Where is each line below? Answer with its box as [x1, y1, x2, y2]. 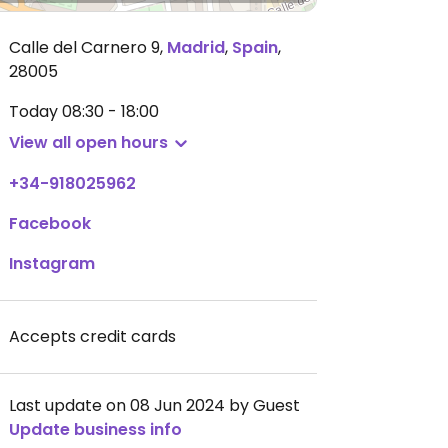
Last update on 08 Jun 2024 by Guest [9, 394, 300, 417]
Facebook [9, 212, 91, 235]
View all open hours [9, 131, 168, 154]
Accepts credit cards [9, 325, 176, 348]
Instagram [9, 252, 95, 275]
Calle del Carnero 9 [9, 36, 160, 59]
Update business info [9, 418, 182, 441]
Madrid [167, 36, 225, 59]
